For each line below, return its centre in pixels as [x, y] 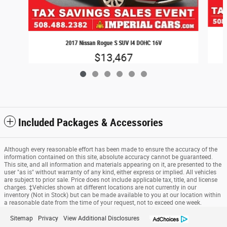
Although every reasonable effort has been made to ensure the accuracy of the [111, 150]
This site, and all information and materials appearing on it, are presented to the [113, 165]
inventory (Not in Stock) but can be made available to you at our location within [112, 195]
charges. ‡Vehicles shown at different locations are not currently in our [100, 188]
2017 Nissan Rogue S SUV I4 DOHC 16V [113, 43]
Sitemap [22, 219]
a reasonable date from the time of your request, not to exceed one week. [103, 203]
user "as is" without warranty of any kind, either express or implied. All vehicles [110, 173]
